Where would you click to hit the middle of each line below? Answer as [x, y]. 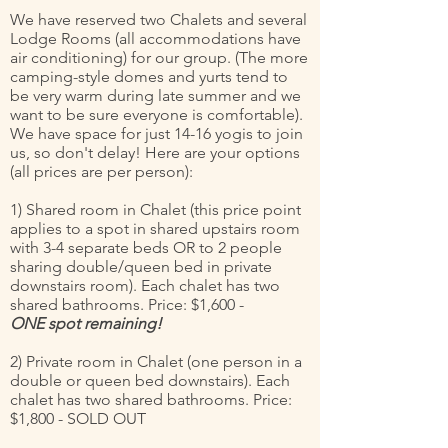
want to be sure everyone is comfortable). [156, 114]
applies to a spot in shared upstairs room [155, 228]
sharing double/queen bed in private [141, 266]
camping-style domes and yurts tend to [149, 76]
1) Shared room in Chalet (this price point [155, 209]
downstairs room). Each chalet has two [145, 285]
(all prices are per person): [101, 171]
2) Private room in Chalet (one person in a [156, 361]
